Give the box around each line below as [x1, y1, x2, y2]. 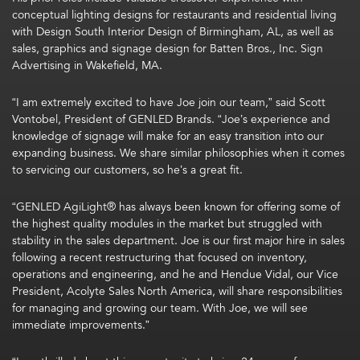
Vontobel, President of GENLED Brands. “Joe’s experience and [12, 111, 330, 128]
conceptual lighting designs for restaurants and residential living [12, 6, 337, 23]
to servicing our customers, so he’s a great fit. [12, 162, 243, 178]
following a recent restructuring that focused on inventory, [12, 249, 307, 266]
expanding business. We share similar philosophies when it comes [12, 145, 345, 162]
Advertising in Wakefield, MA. [12, 57, 162, 74]
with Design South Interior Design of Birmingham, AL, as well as [12, 23, 333, 40]
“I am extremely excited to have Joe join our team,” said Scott [12, 94, 325, 111]
